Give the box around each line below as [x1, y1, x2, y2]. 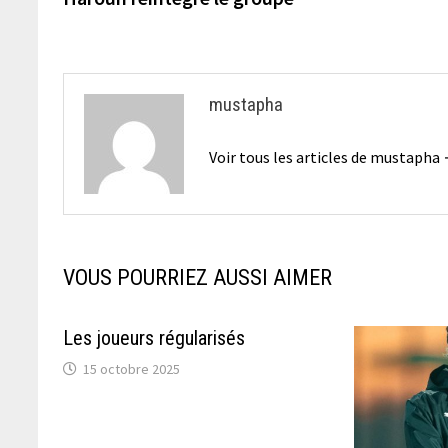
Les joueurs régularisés [63, 325, 251, 350]
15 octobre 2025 [83, 359, 181, 378]
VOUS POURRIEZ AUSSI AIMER [63, 264, 333, 290]
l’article [62, 30, 155, 69]
